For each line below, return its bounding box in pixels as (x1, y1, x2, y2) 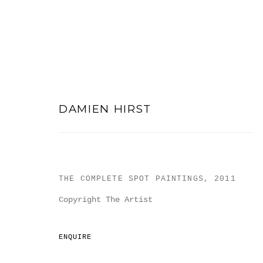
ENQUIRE (59, 232, 92, 241)
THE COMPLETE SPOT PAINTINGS (59, 174, 204, 183)
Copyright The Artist (59, 194, 153, 204)
